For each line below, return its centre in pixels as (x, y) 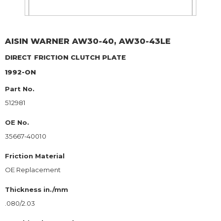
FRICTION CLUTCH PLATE (80, 57)
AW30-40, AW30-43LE (121, 41)
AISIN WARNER (37, 41)
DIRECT (18, 57)
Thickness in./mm (37, 189)
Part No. (20, 89)
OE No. (17, 122)
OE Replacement (33, 169)
